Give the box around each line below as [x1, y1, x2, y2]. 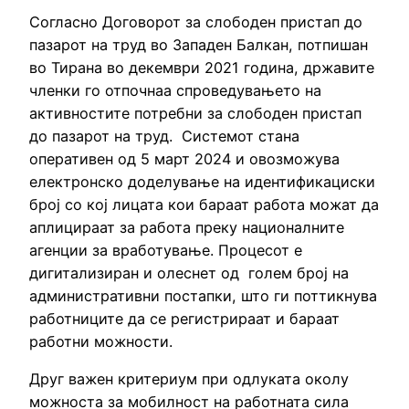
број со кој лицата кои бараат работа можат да [29, 195, 379, 215]
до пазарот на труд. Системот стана [29, 127, 299, 146]
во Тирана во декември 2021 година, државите [29, 58, 374, 78]
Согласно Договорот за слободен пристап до [29, 13, 362, 32]
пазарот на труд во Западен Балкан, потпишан [29, 36, 368, 55]
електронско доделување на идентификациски [29, 173, 375, 192]
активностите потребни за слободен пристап [29, 104, 362, 123]
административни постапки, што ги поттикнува [29, 287, 377, 306]
